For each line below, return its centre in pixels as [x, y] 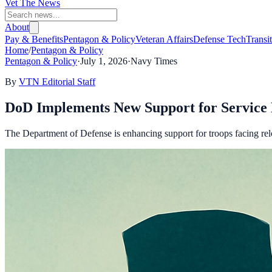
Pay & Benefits [34, 39]
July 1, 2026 [104, 61]
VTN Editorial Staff [57, 82]
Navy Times [154, 61]
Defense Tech [219, 39]
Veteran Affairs [164, 39]
